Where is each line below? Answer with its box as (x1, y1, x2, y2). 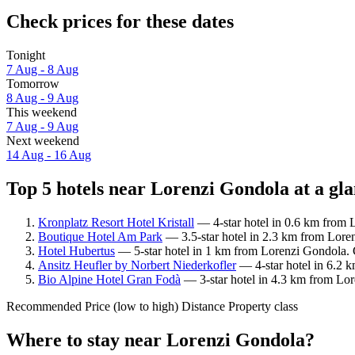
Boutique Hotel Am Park (38, 229, 162, 243)
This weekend (6, 105, 77, 120)
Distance (181, 299, 225, 313)
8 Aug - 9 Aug (6, 91, 78, 105)
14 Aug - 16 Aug (6, 148, 91, 162)
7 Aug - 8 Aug (6, 63, 78, 77)
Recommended (6, 299, 82, 313)
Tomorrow (6, 77, 59, 91)
